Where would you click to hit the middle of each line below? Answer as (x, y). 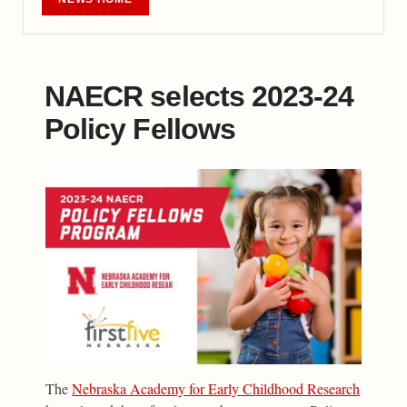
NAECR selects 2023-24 (199, 97)
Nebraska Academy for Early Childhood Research (216, 389)
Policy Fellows (140, 129)
